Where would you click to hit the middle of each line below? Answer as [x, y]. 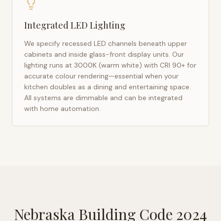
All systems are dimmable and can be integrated [103, 98]
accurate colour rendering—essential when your [101, 76]
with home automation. [62, 109]
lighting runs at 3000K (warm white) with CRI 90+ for [110, 65]
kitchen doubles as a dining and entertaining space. [108, 87]
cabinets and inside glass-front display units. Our [104, 54]
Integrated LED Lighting [75, 25]
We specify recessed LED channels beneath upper [106, 43]
